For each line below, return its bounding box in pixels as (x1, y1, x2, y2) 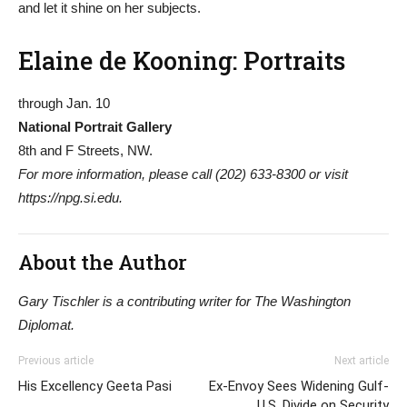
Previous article (18, 354, 94, 368)
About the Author (18, 249, 187, 276)
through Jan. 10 (18, 95, 110, 112)
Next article (334, 354, 389, 368)
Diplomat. (18, 317, 74, 333)
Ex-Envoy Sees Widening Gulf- (209, 378, 389, 395)
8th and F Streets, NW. (18, 143, 153, 159)
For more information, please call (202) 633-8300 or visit (18, 166, 348, 183)
